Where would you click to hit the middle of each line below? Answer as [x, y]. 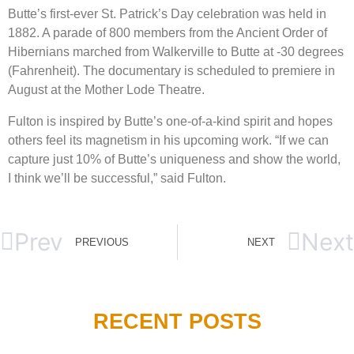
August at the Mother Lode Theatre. [108, 90]
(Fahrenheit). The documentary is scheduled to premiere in [171, 71]
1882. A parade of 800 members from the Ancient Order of [168, 33]
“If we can [302, 140]
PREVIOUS [102, 242]
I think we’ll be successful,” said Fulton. [117, 178]
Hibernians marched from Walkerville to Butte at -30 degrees [176, 52]
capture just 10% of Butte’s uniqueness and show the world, [174, 159]
